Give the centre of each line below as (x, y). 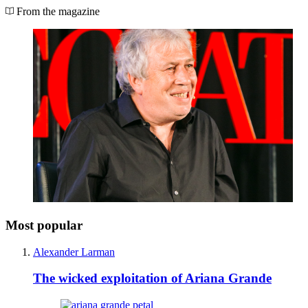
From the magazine (57, 12)
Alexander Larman (74, 252)
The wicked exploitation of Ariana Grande (152, 278)
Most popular (44, 225)
